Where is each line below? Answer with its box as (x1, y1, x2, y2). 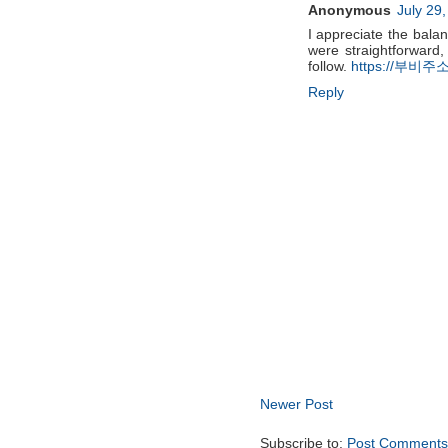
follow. (307, 58, 351, 75)
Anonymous (307, 2, 391, 19)
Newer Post (259, 396, 333, 413)
